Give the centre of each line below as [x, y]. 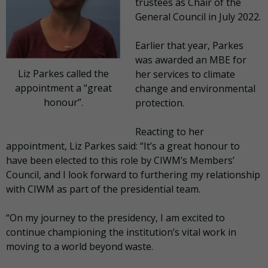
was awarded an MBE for [191, 60]
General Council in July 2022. [198, 16]
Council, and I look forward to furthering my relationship [133, 174]
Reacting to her [170, 131]
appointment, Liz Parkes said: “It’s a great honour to [123, 146]
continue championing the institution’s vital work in [121, 232]
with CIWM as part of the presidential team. [103, 189]
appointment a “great [63, 88]
